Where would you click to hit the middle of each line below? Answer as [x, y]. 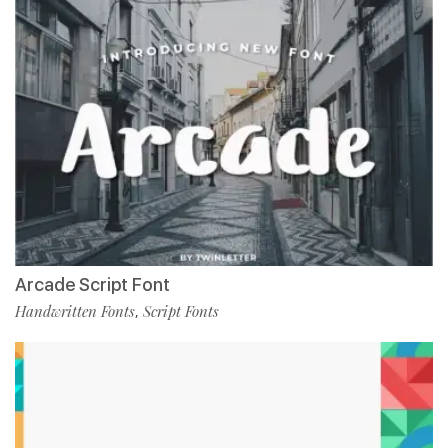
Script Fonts [181, 311]
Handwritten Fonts [75, 311]
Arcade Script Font [92, 285]
